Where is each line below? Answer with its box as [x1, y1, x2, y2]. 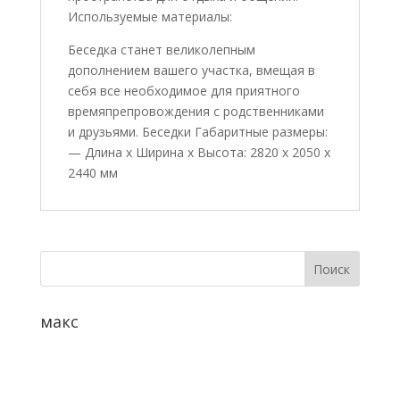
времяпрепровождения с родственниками [67, 103, 324, 120]
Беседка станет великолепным [67, 41, 255, 58]
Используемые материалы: [67, 8, 232, 25]
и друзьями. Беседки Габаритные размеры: [67, 123, 328, 140]
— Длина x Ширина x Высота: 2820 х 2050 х [67, 144, 330, 161]
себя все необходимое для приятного [67, 82, 300, 99]
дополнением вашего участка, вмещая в [67, 62, 315, 79]
